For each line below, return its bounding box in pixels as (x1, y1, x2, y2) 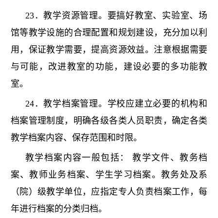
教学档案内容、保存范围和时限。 (10, 133, 142, 143)
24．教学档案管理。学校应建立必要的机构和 (25, 99, 208, 109)
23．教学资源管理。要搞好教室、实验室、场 (25, 11, 208, 21)
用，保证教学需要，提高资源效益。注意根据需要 (10, 45, 208, 55)
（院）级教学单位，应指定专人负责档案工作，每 (10, 187, 208, 197)
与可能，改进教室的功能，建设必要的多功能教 (10, 62, 208, 72)
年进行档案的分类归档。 (10, 204, 107, 214)
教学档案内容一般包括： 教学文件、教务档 (25, 153, 208, 163)
